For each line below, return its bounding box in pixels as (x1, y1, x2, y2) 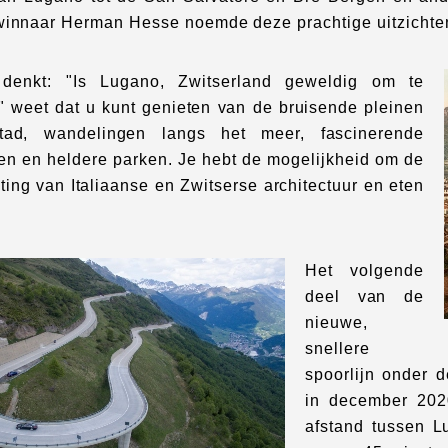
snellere (305, 340, 370, 357)
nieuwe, (305, 314, 368, 331)
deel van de (305, 288, 425, 305)
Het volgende (305, 262, 425, 279)
